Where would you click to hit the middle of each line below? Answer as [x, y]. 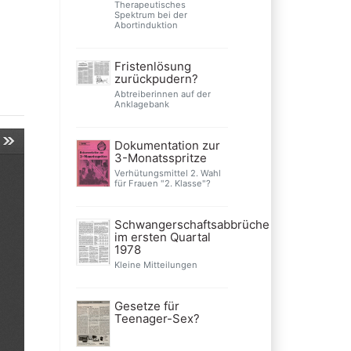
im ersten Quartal [162, 237]
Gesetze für [147, 306]
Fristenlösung [152, 66]
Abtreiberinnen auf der [162, 94]
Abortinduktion [146, 25]
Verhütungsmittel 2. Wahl [167, 173]
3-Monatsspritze [160, 157]
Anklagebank [141, 104]
